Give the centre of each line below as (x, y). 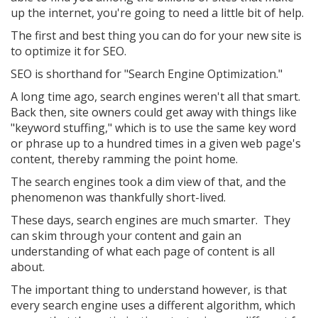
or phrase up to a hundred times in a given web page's (156, 143)
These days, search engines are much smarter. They (150, 220)
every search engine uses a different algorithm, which (153, 305)
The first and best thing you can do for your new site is (156, 35)
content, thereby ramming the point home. (124, 159)
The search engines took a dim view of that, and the (148, 182)
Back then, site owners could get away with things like (154, 112)
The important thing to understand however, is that (149, 290)
